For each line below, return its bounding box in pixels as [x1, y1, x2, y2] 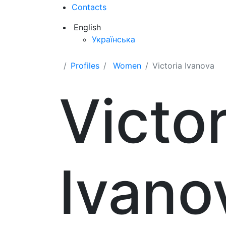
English [74, 22, 101, 32]
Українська [92, 34, 135, 44]
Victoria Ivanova [152, 61, 214, 71]
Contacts [72, 2, 106, 12]
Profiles [71, 61, 99, 71]
